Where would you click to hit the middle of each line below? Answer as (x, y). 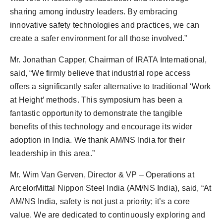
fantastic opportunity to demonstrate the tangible (96, 113)
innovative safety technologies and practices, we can (105, 25)
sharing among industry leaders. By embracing (94, 12)
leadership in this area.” (52, 154)
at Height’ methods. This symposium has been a (96, 100)
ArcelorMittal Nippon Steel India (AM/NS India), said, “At (111, 188)
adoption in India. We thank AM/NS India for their (97, 140)
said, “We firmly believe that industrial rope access (100, 73)
